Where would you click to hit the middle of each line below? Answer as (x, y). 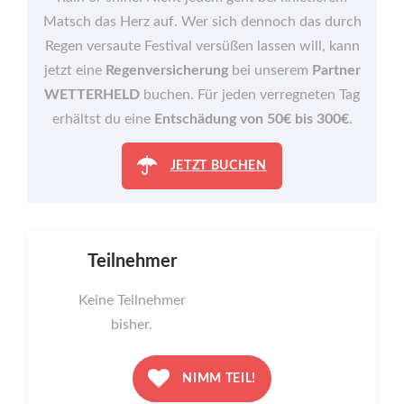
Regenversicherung (166, 70)
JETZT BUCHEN (218, 165)
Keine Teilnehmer (132, 300)
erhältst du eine (103, 119)
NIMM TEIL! (218, 378)
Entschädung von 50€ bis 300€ (251, 119)
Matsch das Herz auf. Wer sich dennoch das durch (202, 21)
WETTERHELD (92, 94)
